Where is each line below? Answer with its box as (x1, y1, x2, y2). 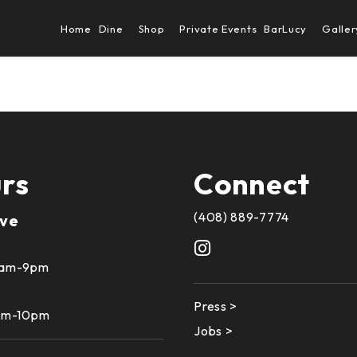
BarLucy (264, 22, 308, 35)
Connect (194, 165, 311, 202)
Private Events (179, 22, 257, 35)
